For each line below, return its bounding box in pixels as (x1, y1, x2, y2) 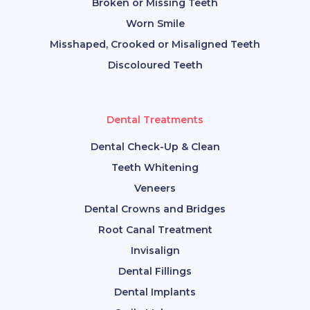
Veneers (134, 182, 176, 195)
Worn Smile (125, 17, 185, 30)
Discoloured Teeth (107, 59, 203, 72)
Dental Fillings (118, 265, 192, 278)
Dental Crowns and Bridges (84, 203, 226, 216)
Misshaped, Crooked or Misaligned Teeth (50, 38, 260, 51)
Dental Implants (114, 286, 196, 299)
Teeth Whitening (111, 161, 199, 174)
